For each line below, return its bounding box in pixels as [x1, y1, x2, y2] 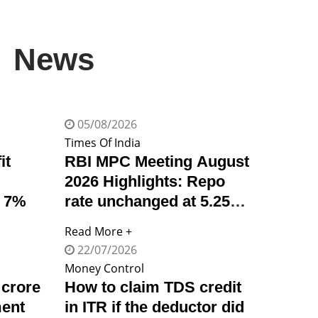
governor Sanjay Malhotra [65, 251, 253, 270]
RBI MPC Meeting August [65, 152, 249, 170]
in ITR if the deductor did [65, 297, 244, 316]
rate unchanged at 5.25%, [65, 192, 248, 210]
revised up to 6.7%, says [65, 231, 242, 250]
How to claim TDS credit [65, 278, 241, 296]
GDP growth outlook [65, 212, 213, 230]
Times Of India [65, 134, 141, 150]
